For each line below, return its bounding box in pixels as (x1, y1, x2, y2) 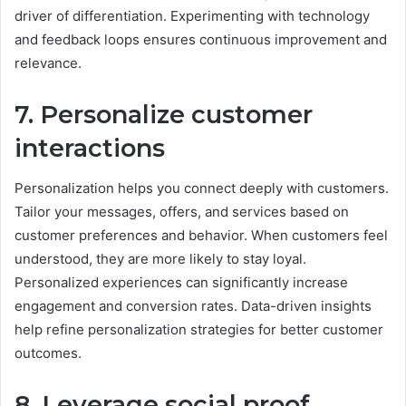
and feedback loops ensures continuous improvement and (14, 30, 387, 48)
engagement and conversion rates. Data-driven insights (14, 297, 372, 315)
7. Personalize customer (14, 99, 313, 130)
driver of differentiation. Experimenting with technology (14, 6, 370, 24)
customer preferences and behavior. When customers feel (14, 227, 388, 245)
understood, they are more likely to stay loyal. (14, 250, 306, 268)
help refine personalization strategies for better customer (14, 321, 383, 339)
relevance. (14, 53, 82, 72)
